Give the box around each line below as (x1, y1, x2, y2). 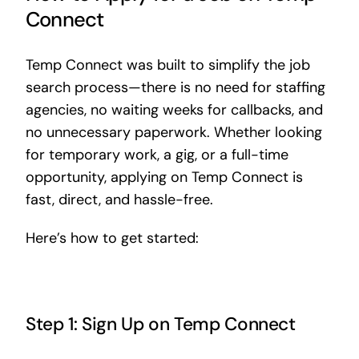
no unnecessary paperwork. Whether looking (25, 122, 322, 142)
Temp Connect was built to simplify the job (25, 54, 310, 75)
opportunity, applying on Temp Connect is (25, 167, 303, 187)
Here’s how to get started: (25, 228, 199, 248)
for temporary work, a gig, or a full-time (25, 144, 288, 164)
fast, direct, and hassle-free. (25, 189, 213, 209)
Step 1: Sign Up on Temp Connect (25, 312, 296, 336)
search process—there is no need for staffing (25, 77, 325, 97)
